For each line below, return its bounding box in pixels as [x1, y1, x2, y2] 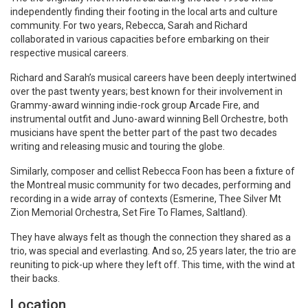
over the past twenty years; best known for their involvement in [10, 86, 283, 97]
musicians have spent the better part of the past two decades [10, 127, 277, 138]
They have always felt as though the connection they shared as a [10, 232, 291, 243]
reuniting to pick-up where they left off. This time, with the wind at [10, 259, 295, 270]
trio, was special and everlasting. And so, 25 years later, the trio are [10, 245, 296, 256]
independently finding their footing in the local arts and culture [10, 6, 278, 17]
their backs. [10, 273, 60, 284]
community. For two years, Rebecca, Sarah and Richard [10, 20, 247, 31]
